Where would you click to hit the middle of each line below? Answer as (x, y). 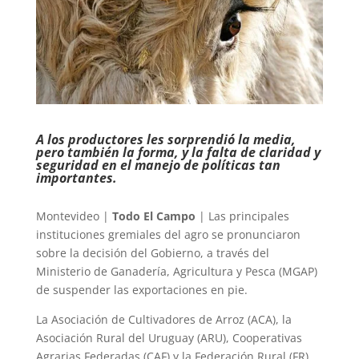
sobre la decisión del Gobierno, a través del (152, 253)
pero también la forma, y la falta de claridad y (178, 153)
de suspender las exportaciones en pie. (141, 290)
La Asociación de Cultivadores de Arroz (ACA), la (163, 320)
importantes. (76, 178)
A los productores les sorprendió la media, (165, 140)
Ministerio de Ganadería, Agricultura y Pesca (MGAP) (176, 272)
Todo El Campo (153, 216)
